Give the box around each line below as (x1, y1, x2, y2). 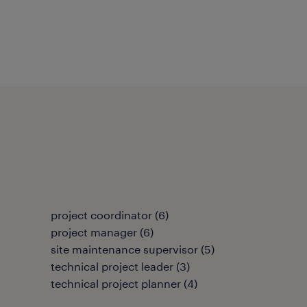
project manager (51, 225, 137, 238)
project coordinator (51, 208, 152, 221)
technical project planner (51, 277, 181, 290)
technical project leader (51, 260, 173, 273)
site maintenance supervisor (51, 243, 198, 256)
